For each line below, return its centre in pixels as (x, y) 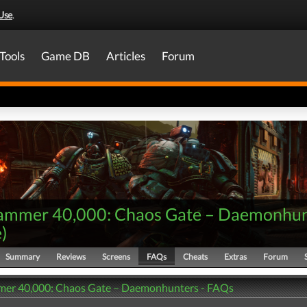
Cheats (195, 257)
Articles (126, 56)
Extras (235, 257)
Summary (23, 257)
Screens (116, 257)
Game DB (65, 56)
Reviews (71, 257)
